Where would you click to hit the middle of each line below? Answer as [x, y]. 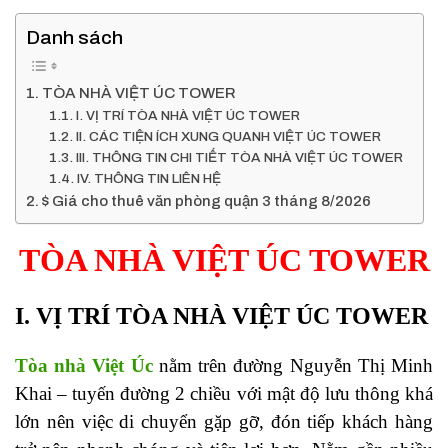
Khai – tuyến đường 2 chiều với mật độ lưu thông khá [224, 394]
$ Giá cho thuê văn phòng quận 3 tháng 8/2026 [207, 201]
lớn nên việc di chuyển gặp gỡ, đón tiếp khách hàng [224, 422]
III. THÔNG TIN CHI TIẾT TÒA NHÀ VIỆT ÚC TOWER [239, 158]
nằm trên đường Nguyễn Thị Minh [293, 366]
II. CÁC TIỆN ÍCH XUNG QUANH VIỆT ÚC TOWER [228, 137]
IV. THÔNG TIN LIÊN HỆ [148, 179]
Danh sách [74, 38]
